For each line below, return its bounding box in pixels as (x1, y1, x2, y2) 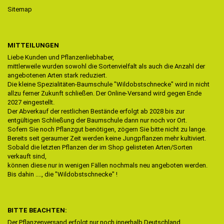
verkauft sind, (7, 152, 46, 160)
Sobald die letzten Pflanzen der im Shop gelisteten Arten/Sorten (7, 143, 192, 151)
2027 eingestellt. (7, 98, 54, 106)
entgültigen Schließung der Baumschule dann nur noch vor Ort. (7, 116, 187, 124)
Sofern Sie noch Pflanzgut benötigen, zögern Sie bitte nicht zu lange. (7, 125, 206, 133)
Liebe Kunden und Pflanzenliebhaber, (7, 53, 114, 61)
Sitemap (7, 5, 32, 13)
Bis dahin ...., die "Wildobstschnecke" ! (7, 170, 117, 178)
